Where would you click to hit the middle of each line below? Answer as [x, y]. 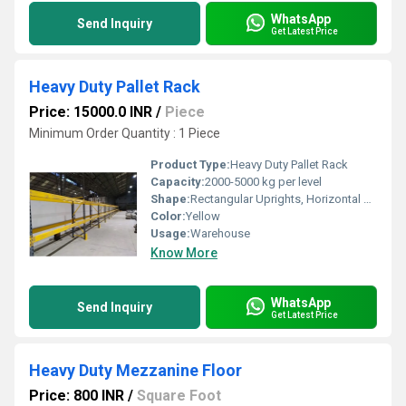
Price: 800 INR [77, 396]
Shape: [170, 199]
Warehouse [220, 233]
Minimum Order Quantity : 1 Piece [125, 133]
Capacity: [178, 182]
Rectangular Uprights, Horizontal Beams [277, 199]
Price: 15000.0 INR [91, 112]
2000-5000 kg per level [263, 182]
